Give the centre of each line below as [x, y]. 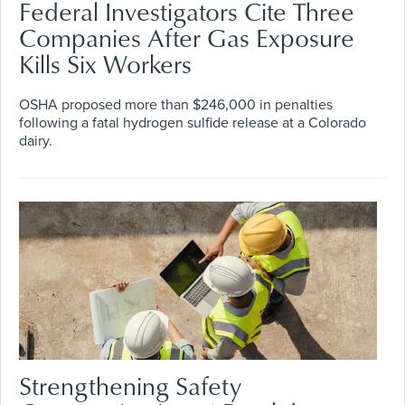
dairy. [36, 141]
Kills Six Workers [105, 63]
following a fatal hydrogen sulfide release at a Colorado [193, 122]
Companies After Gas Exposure [187, 37]
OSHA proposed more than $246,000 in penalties [176, 104]
